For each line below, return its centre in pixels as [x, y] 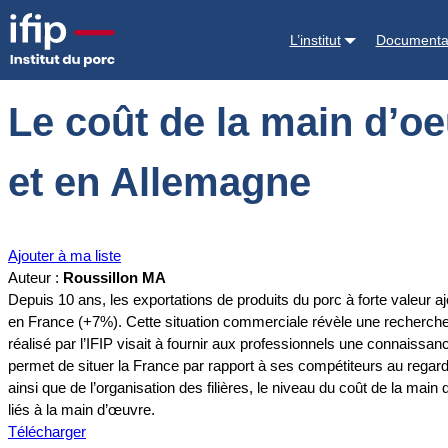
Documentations [113, 25]
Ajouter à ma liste [64, 256]
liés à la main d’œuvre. [81, 410]
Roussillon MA [114, 278]
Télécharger [47, 432]
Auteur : [35, 278]
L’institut [315, 39]
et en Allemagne [159, 182]
